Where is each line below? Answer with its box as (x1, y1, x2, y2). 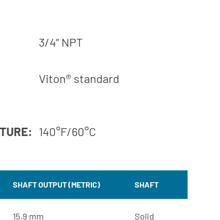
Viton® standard (39, 71, 119, 85)
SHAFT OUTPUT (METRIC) (13, 179, 100, 189)
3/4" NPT (39, 34, 83, 49)
